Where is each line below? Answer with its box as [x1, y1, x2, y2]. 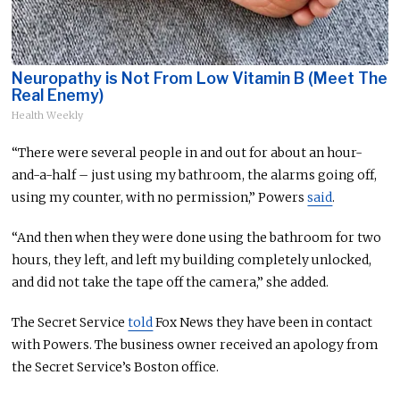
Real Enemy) [12, 86, 104, 105]
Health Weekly [12, 109, 84, 122]
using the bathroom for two [206, 229, 382, 246]
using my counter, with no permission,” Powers [12, 189, 308, 206]
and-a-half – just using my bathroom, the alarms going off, [12, 167, 378, 184]
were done [142, 229, 207, 246]
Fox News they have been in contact [153, 314, 373, 331]
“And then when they [12, 229, 143, 246]
